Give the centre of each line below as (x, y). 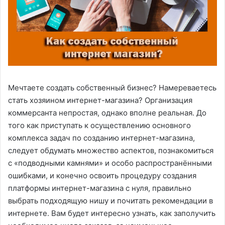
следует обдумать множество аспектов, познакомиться (111, 151)
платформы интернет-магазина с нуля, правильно (100, 188)
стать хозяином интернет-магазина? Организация (100, 100)
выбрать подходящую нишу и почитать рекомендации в (110, 201)
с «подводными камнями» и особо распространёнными (110, 163)
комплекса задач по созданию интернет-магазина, (101, 138)
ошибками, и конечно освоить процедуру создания (102, 176)
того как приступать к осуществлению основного (99, 126)
